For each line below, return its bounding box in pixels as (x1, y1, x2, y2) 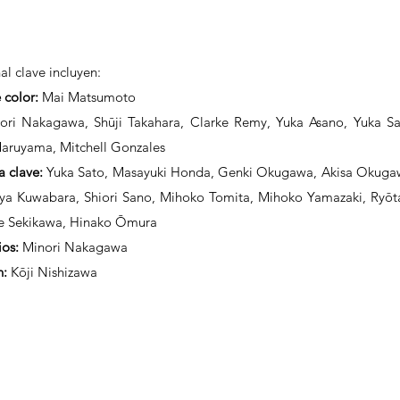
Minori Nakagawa (19, 237, 128, 255)
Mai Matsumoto (38, 87, 136, 105)
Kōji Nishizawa (7, 262, 97, 280)
